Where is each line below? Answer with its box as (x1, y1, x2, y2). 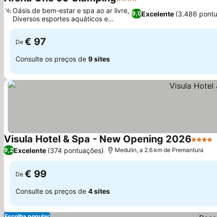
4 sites (88, 186, 110, 195)
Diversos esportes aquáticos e (13, 15, 108, 23)
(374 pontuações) (47, 146, 104, 155)
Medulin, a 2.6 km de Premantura (115, 146, 203, 154)
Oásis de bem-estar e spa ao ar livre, (13, 6, 129, 15)
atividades (13, 23, 46, 31)
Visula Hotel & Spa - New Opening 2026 (4, 133, 191, 145)
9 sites (88, 54, 110, 63)
